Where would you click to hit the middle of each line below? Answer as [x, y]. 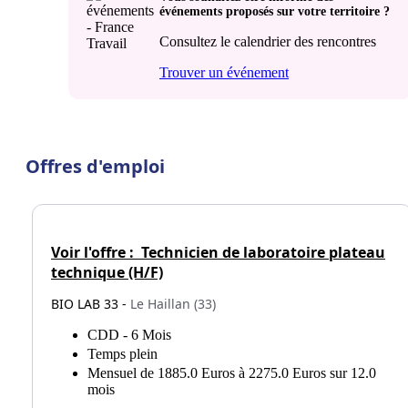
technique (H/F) [107, 273]
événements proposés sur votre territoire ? [275, 11]
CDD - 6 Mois [129, 335]
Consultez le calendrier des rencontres [268, 41]
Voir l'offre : [94, 253]
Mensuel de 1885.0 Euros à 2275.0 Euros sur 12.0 [232, 373]
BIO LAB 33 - [91, 304]
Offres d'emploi [95, 166]
